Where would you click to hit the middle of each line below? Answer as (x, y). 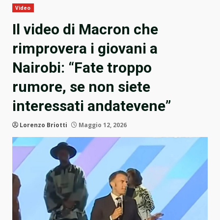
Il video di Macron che (85, 29)
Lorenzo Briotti (43, 125)
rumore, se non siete (81, 87)
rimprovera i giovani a (85, 49)
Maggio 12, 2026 (102, 125)
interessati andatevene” (92, 106)
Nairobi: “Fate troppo (82, 68)
